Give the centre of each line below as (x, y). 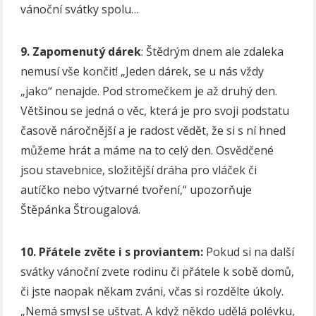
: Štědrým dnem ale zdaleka (213, 52)
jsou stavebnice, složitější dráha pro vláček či (139, 170)
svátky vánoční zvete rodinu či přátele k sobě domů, (158, 272)
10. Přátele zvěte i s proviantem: (114, 252)
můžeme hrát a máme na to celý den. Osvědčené (147, 151)
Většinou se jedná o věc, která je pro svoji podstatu (155, 111)
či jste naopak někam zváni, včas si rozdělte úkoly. (152, 292)
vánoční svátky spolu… (80, 10)
